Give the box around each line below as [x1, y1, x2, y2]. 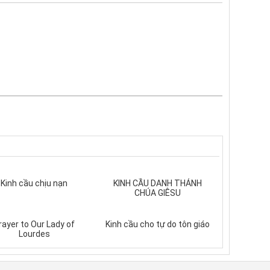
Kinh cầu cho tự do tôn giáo [105, 219, 210, 229]
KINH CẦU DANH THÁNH [113, 178, 202, 188]
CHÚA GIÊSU [134, 188, 181, 198]
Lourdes [18, 229, 50, 239]
